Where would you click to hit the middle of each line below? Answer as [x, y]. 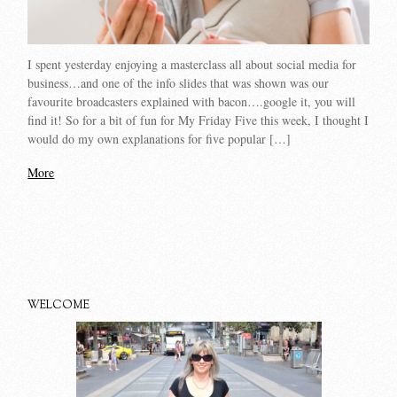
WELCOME [59, 306]
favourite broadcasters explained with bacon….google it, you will [192, 101]
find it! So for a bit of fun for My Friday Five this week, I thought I [198, 120]
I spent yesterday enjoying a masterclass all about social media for [192, 64]
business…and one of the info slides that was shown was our [179, 82]
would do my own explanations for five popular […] [160, 138]
